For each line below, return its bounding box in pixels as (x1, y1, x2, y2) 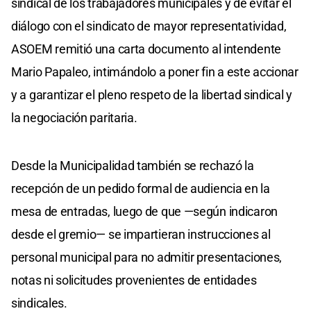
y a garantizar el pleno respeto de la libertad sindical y (11, 87, 292, 102)
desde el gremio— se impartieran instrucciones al (11, 226, 271, 242)
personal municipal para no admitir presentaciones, (11, 249, 283, 264)
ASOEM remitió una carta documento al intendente (11, 41, 281, 56)
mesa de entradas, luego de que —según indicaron (11, 203, 278, 219)
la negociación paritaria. (11, 110, 137, 125)
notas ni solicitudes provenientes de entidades (11, 272, 257, 287)
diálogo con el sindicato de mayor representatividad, (11, 18, 287, 33)
